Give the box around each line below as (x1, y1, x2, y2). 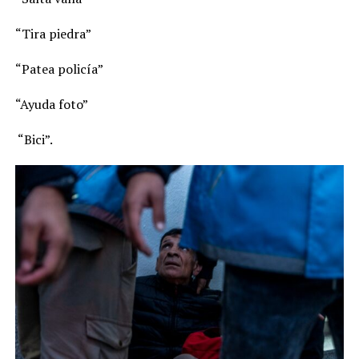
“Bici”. (14, 130, 53, 148)
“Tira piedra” (14, 24, 91, 42)
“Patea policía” (14, 59, 103, 78)
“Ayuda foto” (14, 95, 88, 113)
